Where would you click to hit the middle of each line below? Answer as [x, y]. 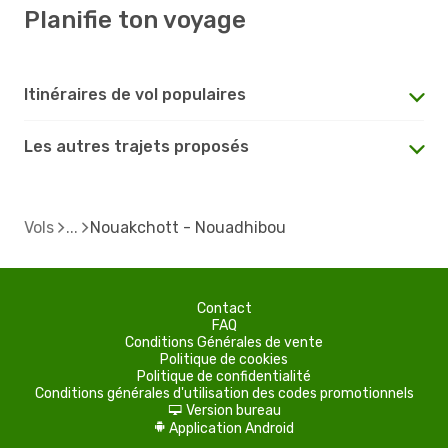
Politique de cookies [224, 359]
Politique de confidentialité [224, 376]
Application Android [231, 428]
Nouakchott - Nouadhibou [188, 227]
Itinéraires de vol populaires [135, 94]
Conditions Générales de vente [224, 342]
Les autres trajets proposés [136, 146]
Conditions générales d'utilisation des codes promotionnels [224, 393]
